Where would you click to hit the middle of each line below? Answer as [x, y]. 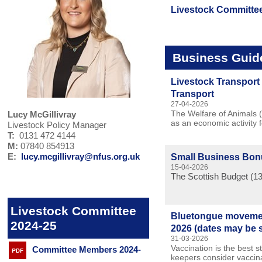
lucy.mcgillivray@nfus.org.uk [81, 157]
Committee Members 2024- [87, 250]
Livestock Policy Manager [57, 125]
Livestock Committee [74, 211]
